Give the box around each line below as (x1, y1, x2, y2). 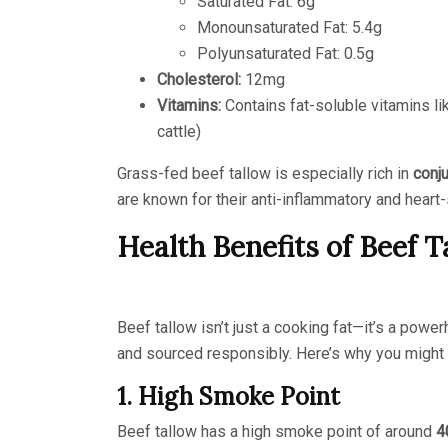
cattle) (157, 121, 201, 141)
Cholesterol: (157, 69, 241, 89)
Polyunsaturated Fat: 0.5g (197, 43, 374, 63)
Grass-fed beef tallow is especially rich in (117, 163, 413, 183)
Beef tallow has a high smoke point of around (117, 421, 436, 441)
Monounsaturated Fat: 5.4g (197, 17, 382, 37)
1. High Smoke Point (117, 380, 340, 412)
